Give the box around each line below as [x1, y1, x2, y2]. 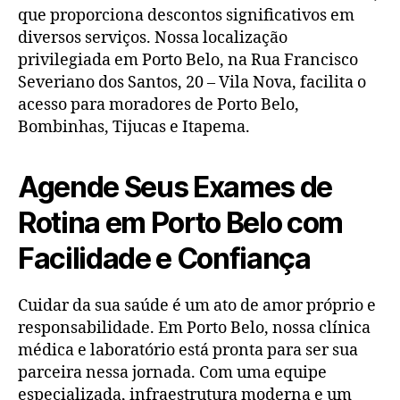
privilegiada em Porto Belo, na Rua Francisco [18, 49, 358, 71]
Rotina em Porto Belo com [18, 204, 344, 240]
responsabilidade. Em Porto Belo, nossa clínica [18, 317, 371, 338]
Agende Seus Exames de [18, 169, 333, 204]
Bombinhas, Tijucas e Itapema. [18, 116, 250, 137]
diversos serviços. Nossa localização [18, 27, 287, 48]
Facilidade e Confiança [18, 240, 311, 276]
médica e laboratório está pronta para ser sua [18, 339, 358, 361]
